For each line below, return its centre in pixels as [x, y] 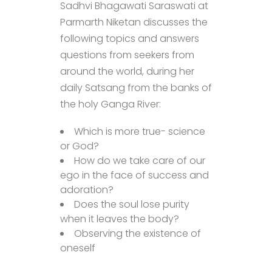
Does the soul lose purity [132, 204]
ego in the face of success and [134, 175]
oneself [78, 248]
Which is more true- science [140, 131]
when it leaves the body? [120, 219]
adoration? [87, 189]
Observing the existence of [138, 233]
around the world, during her [127, 71]
